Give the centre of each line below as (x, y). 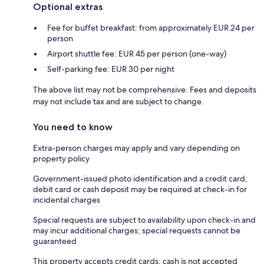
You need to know (73, 127)
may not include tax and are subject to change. (118, 101)
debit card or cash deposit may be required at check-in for (140, 189)
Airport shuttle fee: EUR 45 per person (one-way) (137, 53)
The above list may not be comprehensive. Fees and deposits (145, 89)
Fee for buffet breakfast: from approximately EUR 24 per (151, 27)
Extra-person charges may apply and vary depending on (136, 148)
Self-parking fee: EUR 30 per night (111, 69)
